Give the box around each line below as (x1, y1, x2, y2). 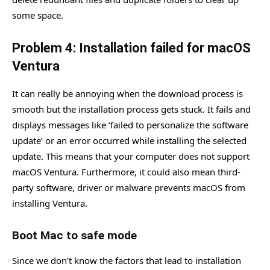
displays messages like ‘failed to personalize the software (12, 118, 248, 131)
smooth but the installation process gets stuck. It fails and (12, 102, 251, 115)
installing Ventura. (12, 196, 87, 209)
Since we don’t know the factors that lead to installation (12, 254, 241, 266)
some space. (12, 8, 63, 21)
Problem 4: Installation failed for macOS (12, 40, 251, 55)
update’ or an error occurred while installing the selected (12, 134, 246, 146)
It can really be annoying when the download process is (12, 87, 243, 99)
